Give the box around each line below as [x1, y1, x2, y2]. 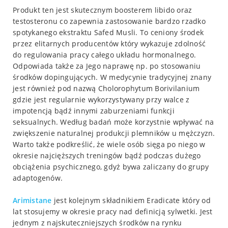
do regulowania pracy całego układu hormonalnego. [13, 49, 196, 60]
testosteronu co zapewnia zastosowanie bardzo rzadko [13, 16, 206, 26]
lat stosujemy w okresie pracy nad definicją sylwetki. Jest [13, 206, 213, 216]
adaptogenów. [13, 173, 65, 183]
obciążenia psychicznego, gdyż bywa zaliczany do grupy [13, 161, 209, 172]
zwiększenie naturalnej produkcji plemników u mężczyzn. [13, 128, 215, 138]
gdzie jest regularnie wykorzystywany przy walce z [13, 94, 190, 104]
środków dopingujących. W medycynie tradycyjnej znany [13, 72, 211, 82]
